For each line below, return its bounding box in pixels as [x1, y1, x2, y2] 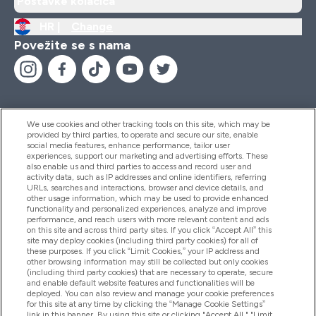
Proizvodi [12, 180, 73, 193]
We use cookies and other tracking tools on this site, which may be [27, 119, 271, 129]
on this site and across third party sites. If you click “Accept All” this [27, 225, 272, 235]
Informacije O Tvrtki [12, 226, 142, 239]
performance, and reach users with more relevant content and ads [27, 214, 269, 224]
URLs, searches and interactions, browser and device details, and [27, 183, 265, 193]
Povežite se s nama [14, 37, 130, 52]
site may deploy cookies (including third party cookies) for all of [27, 236, 259, 245]
